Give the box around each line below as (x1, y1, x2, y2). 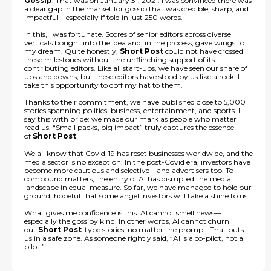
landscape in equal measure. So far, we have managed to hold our (24, 182, 252, 192)
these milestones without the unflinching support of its (24, 54, 215, 64)
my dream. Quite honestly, (24, 46, 120, 56)
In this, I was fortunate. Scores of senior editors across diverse (24, 29, 231, 39)
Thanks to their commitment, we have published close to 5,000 (24, 97, 246, 107)
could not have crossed (163, 46, 243, 56)
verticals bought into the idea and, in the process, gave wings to (24, 38, 244, 47)
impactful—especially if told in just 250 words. (24, 12, 183, 22)
